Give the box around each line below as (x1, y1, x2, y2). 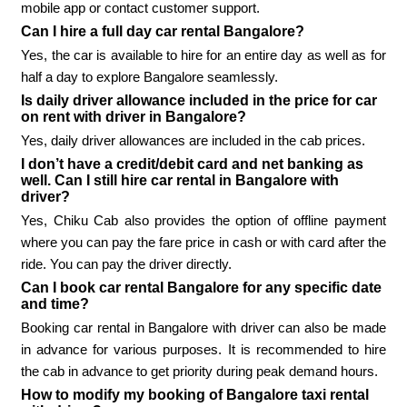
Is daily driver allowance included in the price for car (21, 93, 378, 109)
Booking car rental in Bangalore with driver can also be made (21, 320, 386, 336)
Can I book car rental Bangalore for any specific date (21, 280, 382, 296)
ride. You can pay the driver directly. (21, 256, 233, 273)
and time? (21, 296, 90, 313)
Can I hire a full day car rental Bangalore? (21, 24, 305, 40)
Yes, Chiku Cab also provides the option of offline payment (21, 213, 386, 229)
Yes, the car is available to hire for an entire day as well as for (21, 47, 386, 64)
